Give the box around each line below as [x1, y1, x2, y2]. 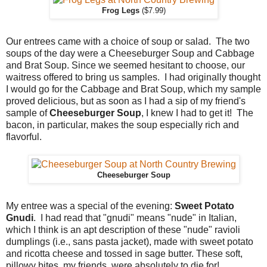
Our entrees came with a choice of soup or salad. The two [6, 36, 250, 46]
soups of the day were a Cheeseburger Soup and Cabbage [6, 48, 254, 58]
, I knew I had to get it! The [141, 107, 253, 118]
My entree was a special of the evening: [6, 200, 175, 211]
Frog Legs [101, 6, 139, 15]
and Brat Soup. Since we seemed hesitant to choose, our [6, 60, 245, 70]
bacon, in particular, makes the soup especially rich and [6, 119, 239, 130]
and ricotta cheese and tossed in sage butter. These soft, [6, 248, 243, 259]
